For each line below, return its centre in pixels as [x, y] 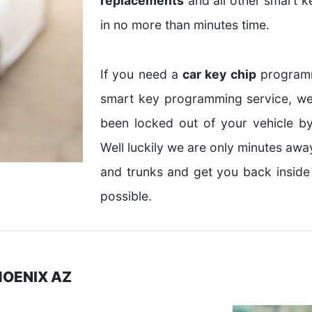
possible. [126, 196]
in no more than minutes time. [185, 25]
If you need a [141, 74]
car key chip [219, 74]
